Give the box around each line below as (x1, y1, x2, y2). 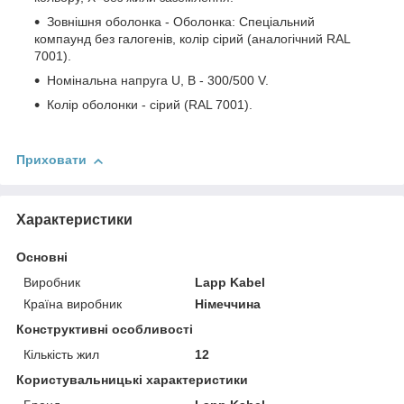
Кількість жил (23, 346, 99, 362)
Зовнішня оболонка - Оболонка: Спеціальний (47, 14, 315, 30)
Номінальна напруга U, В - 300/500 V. (47, 73, 269, 88)
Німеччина (195, 296, 262, 311)
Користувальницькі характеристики (16, 372, 248, 387)
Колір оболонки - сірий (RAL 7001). (47, 97, 252, 113)
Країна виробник (23, 296, 122, 311)
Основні (16, 249, 68, 264)
